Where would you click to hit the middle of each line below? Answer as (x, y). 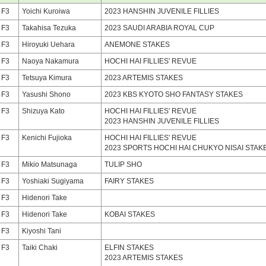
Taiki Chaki (40, 248)
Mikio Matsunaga (50, 164)
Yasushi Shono (46, 94)
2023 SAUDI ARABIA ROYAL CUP (159, 28)
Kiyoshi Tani (42, 231)
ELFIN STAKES (129, 248)
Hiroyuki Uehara (48, 45)
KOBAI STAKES (130, 214)
